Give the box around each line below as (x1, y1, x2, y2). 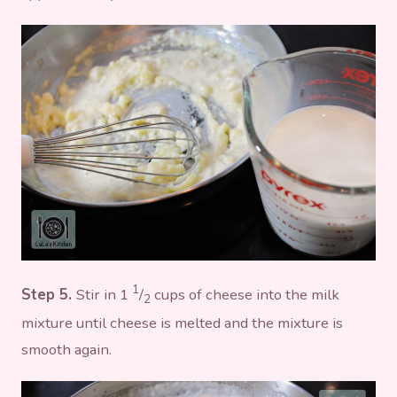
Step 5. (21, 284, 76, 305)
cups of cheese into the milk (154, 284, 339, 305)
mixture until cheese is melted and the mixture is (21, 312, 343, 333)
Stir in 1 (76, 284, 132, 305)
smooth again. (21, 339, 112, 360)
